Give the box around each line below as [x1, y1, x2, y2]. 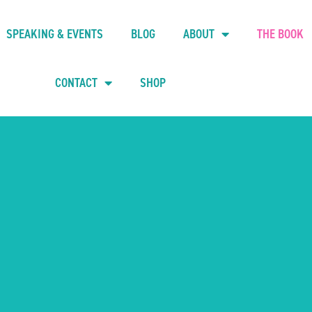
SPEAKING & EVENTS [6, 25, 103, 42]
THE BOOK [256, 25, 304, 42]
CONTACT [55, 74, 98, 91]
